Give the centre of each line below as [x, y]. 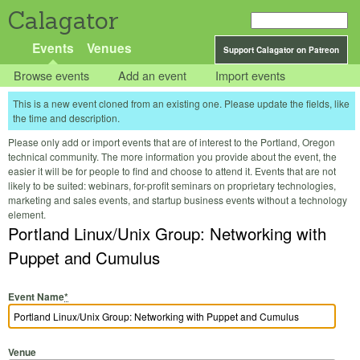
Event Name [36, 296]
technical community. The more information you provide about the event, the [172, 157]
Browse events [52, 76]
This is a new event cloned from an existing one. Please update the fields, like [181, 104]
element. [27, 215]
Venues [109, 48]
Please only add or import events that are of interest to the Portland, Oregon [172, 142]
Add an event [153, 76]
